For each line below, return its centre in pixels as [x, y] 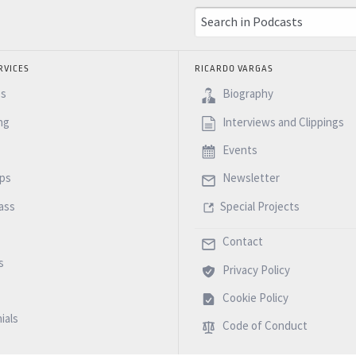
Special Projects [259, 207]
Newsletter [250, 178]
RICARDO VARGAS [234, 68]
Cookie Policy [254, 298]
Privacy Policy [255, 269]
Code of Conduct [263, 326]
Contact [241, 242]
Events [238, 150]
